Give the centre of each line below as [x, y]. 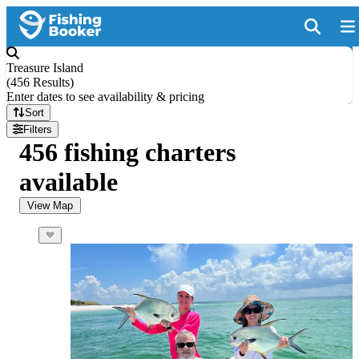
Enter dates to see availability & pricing [105, 97]
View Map [50, 206]
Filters [38, 129]
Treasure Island [45, 68]
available [69, 182]
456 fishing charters [127, 152]
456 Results [40, 82]
